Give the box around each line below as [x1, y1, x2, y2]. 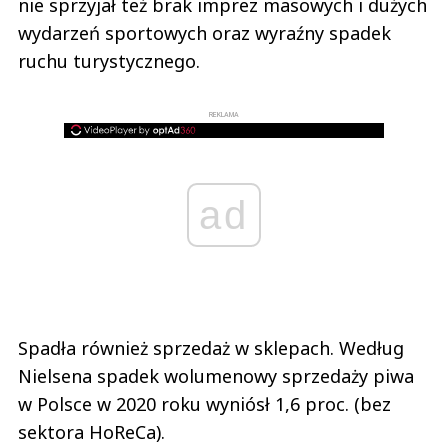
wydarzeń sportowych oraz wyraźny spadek [18, 21, 391, 46]
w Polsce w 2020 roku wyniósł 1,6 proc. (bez [18, 392, 391, 417]
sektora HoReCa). [18, 420, 165, 445]
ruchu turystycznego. [18, 49, 205, 74]
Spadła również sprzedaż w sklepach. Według [18, 336, 404, 361]
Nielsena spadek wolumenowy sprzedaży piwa [18, 364, 414, 389]
